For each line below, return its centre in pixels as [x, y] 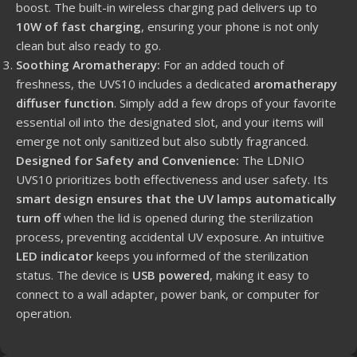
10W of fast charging [78, 26]
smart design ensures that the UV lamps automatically [176, 198]
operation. [44, 313]
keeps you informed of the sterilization [201, 255]
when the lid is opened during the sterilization [187, 217]
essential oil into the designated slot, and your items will [170, 122]
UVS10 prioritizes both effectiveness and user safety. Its [172, 179]
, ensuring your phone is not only [230, 26]
